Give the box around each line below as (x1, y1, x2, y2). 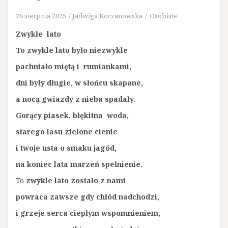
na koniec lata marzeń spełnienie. (16, 159, 142, 169)
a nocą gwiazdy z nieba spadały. (16, 94, 135, 104)
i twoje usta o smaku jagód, (16, 143, 117, 153)
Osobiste (150, 11, 177, 20)
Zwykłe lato (16, 29, 61, 39)
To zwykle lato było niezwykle (16, 45, 128, 55)
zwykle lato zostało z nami (24, 176, 126, 185)
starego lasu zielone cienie (16, 127, 118, 136)
